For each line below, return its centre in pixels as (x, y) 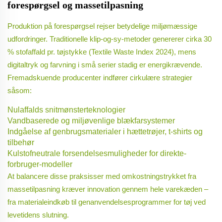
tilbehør (21, 143)
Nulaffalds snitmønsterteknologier (66, 110)
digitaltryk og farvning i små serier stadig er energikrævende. (105, 65)
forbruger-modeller (40, 165)
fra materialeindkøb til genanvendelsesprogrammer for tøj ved (107, 202)
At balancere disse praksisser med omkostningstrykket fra (102, 176)
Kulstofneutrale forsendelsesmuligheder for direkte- (97, 154)
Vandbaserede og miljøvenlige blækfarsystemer (91, 121)
